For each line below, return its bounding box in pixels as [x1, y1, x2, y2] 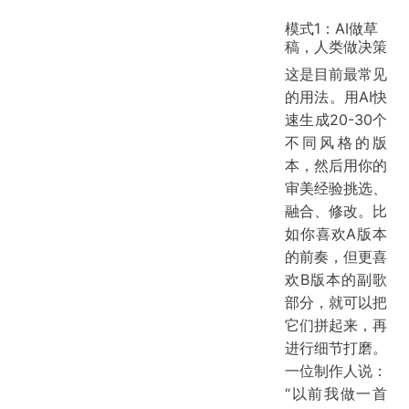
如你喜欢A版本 [285, 224, 387, 243]
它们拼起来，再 [285, 315, 387, 334]
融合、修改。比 [285, 201, 387, 220]
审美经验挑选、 [285, 178, 387, 197]
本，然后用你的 [285, 155, 387, 174]
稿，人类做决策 [285, 37, 387, 56]
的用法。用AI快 [285, 87, 387, 106]
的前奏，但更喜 [285, 246, 387, 266]
